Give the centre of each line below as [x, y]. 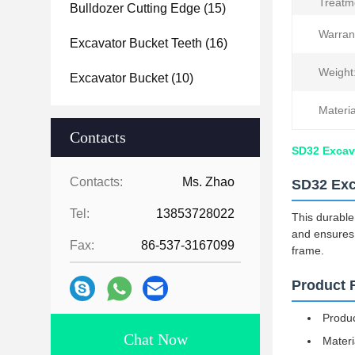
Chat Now [155, 339]
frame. [308, 250]
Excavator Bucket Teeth [136, 43]
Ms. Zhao [208, 182]
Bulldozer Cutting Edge [135, 8]
